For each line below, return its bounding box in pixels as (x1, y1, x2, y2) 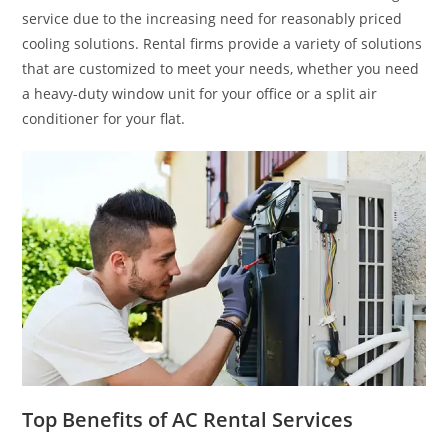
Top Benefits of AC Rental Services (22, 406, 354, 433)
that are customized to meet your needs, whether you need (22, 58, 420, 78)
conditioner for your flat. (22, 108, 186, 128)
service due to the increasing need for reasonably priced (22, 8, 403, 28)
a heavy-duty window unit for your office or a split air (22, 83, 378, 103)
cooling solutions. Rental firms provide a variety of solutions (22, 33, 423, 53)
